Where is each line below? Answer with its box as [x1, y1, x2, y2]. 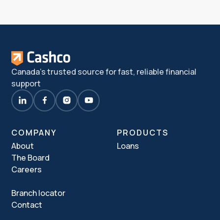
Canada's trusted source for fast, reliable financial [11, 66, 197, 77]
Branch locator [11, 188, 66, 199]
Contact [11, 199, 43, 211]
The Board [11, 152, 50, 164]
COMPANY [11, 127, 57, 138]
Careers [11, 164, 42, 175]
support [11, 78, 41, 89]
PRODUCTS [117, 127, 168, 138]
